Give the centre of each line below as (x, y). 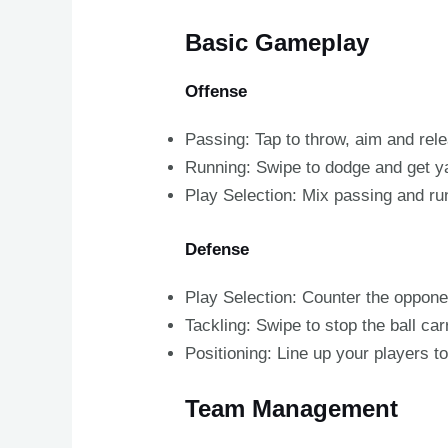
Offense (216, 92)
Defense (217, 249)
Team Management (292, 409)
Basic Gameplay (277, 43)
